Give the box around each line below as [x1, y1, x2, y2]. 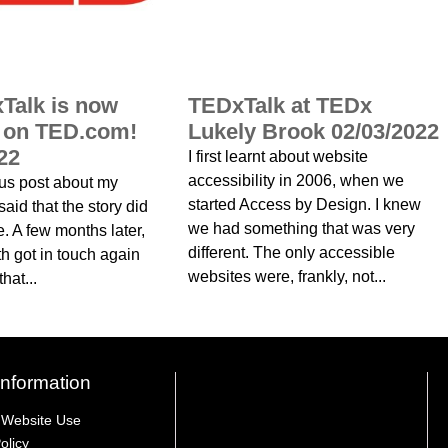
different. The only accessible [188, 244, 395, 261]
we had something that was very [188, 220, 415, 237]
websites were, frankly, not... [188, 268, 386, 285]
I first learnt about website [188, 148, 368, 165]
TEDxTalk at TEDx [188, 93, 372, 118]
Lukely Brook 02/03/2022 [188, 119, 439, 144]
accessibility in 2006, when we [188, 172, 404, 189]
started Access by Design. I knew [188, 196, 421, 213]
